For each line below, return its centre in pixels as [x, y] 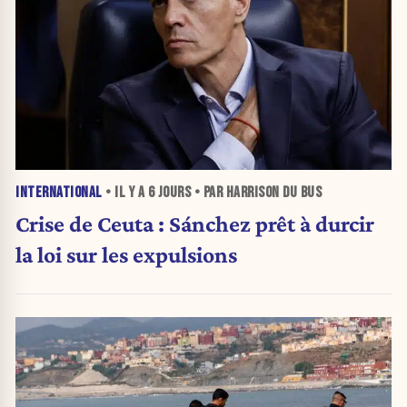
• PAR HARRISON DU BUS [256, 193]
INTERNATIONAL [59, 193]
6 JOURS [169, 193]
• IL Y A [125, 193]
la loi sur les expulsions [126, 255]
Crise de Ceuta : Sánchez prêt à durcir [195, 224]
